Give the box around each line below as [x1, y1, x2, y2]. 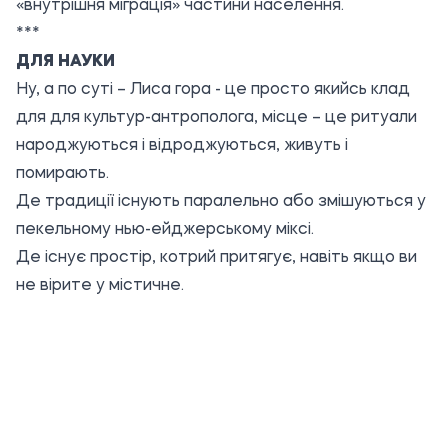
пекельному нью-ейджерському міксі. [16, 222, 314, 238]
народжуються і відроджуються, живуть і [16, 138, 348, 154]
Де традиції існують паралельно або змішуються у [16, 194, 426, 210]
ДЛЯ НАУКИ [16, 54, 115, 70]
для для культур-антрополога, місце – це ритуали [16, 110, 417, 126]
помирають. [16, 166, 109, 182]
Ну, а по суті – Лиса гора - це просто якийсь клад [16, 82, 410, 98]
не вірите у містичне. [16, 278, 184, 294]
